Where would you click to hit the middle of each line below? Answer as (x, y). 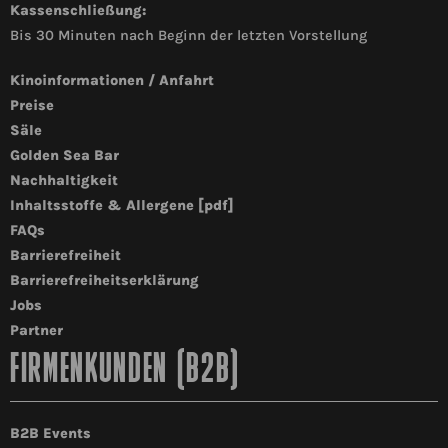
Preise (32, 106)
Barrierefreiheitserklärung (104, 281)
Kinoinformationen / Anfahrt (112, 81)
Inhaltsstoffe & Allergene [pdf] (122, 206)
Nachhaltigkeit (64, 181)
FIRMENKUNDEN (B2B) (125, 372)
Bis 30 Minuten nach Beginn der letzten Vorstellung (188, 36)
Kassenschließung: (78, 11)
